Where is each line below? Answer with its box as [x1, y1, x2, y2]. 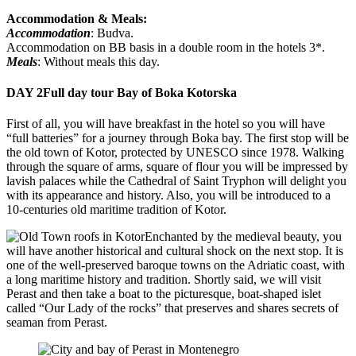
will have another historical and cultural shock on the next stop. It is [6, 244, 343, 258]
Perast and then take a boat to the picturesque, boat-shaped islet [6, 287, 321, 301]
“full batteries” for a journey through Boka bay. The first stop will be [6, 131, 349, 145]
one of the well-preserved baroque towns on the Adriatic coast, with [6, 258, 345, 273]
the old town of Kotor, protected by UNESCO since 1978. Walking [6, 145, 344, 160]
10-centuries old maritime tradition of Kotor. [6, 203, 226, 217]
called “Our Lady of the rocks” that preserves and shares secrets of [6, 301, 339, 315]
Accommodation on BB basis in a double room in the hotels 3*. [6, 40, 325, 54]
